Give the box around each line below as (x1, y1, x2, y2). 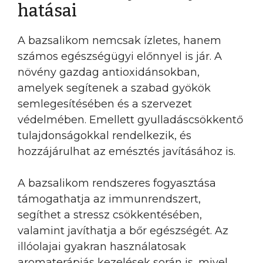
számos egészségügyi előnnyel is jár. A (18, 50, 222, 63)
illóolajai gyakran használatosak (18, 240, 186, 253)
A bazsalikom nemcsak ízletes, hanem (18, 34, 221, 47)
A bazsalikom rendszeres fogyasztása (18, 177, 216, 190)
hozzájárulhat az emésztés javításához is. (18, 145, 235, 158)
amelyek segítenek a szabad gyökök (18, 82, 211, 95)
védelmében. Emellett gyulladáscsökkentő (18, 113, 243, 126)
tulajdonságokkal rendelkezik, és (18, 129, 191, 142)
